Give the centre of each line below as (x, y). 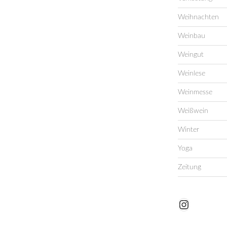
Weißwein (193, 111)
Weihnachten (198, 17)
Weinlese (191, 73)
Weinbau (191, 36)
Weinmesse (195, 92)
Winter (188, 129)
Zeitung (189, 167)
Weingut (191, 54)
